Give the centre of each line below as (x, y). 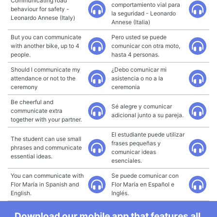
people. (21, 54)
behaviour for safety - (40, 9)
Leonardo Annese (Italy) (43, 18)
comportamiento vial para (146, 5)
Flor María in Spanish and (45, 184)
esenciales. (127, 161)
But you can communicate (46, 37)
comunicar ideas (134, 152)
